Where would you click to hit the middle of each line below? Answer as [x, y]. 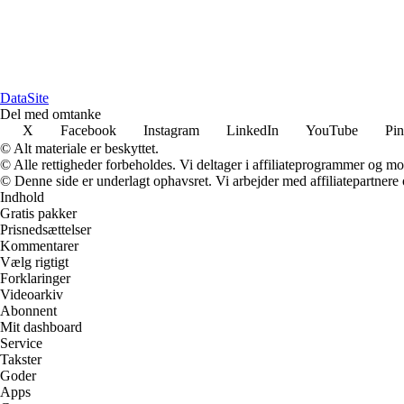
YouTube [332, 130]
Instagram [171, 130]
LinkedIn [252, 130]
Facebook [88, 130]
